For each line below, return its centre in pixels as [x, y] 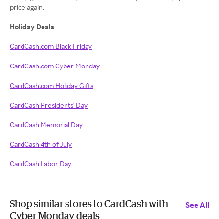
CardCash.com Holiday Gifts [52, 85]
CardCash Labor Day [41, 164]
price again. [27, 7]
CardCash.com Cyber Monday [55, 66]
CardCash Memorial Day [46, 124]
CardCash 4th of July [41, 144]
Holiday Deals [32, 27]
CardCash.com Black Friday [51, 46]
